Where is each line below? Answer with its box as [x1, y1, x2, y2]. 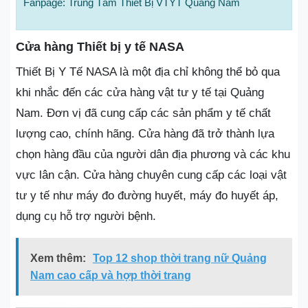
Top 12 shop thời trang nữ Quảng [93, 252, 267, 264]
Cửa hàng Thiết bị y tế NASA [16, 39, 184, 54]
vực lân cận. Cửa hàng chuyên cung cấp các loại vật [16, 168, 287, 181]
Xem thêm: [30, 252, 86, 264]
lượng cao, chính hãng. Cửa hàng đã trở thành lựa [16, 126, 274, 140]
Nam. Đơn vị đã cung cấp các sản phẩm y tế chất [16, 106, 271, 120]
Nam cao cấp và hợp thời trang [30, 269, 191, 281]
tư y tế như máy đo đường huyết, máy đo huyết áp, [16, 188, 278, 202]
